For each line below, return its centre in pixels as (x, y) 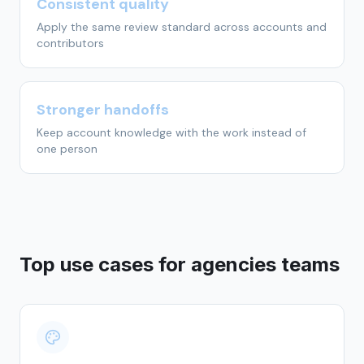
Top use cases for (105, 264)
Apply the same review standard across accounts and (182, 27)
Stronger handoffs (103, 110)
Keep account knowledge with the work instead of (171, 132)
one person (67, 149)
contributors (70, 43)
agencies (234, 264)
